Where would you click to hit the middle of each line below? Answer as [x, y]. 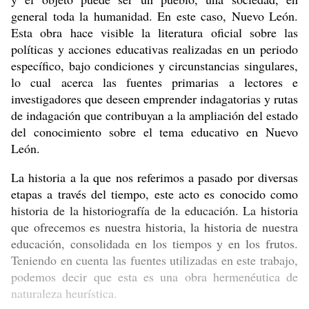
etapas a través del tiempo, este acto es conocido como [154, 193]
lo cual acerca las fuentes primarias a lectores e [154, 82]
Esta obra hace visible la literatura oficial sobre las [154, 32]
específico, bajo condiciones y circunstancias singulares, [154, 65]
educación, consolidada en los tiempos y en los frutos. [154, 243]
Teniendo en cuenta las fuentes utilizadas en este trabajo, [154, 260]
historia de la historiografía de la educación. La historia [154, 210]
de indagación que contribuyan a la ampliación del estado [154, 115]
